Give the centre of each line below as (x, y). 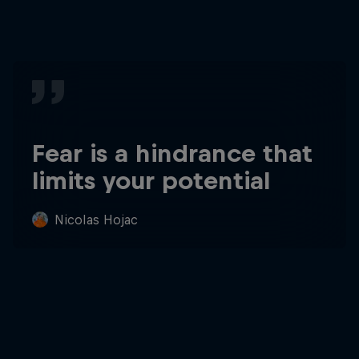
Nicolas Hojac (96, 220)
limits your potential (151, 181)
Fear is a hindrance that (172, 153)
